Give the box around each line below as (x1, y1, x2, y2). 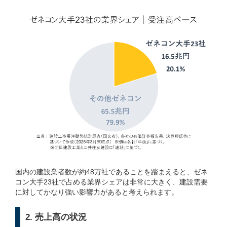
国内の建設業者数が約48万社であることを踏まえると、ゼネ (15, 167, 208, 176)
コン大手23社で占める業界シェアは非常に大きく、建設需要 (15, 177, 208, 186)
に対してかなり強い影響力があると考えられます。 (15, 187, 178, 196)
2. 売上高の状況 (25, 212, 87, 222)
